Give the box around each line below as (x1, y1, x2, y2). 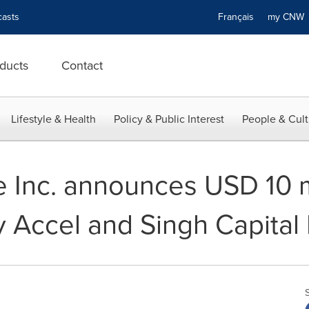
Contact (61, 57, 103, 74)
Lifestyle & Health (11, 111, 96, 127)
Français (218, 10, 254, 24)
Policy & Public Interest (114, 111, 224, 127)
